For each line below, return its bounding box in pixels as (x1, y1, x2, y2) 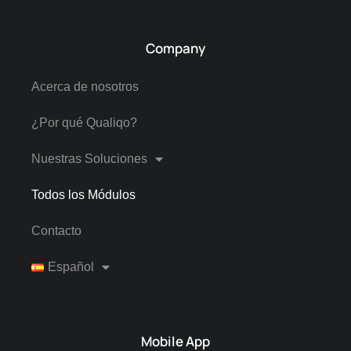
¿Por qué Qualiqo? (31, 116, 137, 130)
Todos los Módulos (31, 188, 136, 202)
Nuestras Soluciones (31, 152, 147, 166)
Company (146, 39, 205, 58)
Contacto (31, 224, 81, 238)
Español (47, 260, 94, 274)
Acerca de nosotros (31, 80, 139, 94)
